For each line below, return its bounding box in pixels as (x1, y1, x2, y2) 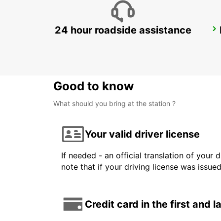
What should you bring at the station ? (53, 99, 176, 108)
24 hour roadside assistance (54, 24, 191, 37)
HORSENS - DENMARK (65, 38, 139, 47)
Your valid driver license (85, 128, 200, 140)
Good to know (53, 79, 134, 94)
